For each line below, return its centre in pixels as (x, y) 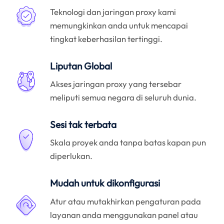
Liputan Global (81, 66)
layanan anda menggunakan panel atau (124, 214)
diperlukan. (71, 156)
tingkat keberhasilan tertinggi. (106, 38)
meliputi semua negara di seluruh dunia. (123, 97)
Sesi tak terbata (83, 124)
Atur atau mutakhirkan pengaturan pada (126, 201)
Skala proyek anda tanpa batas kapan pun (128, 142)
